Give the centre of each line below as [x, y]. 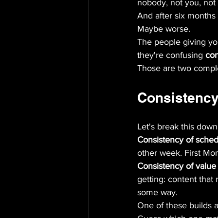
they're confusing [171, 55]
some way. [157, 192]
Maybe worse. [164, 29]
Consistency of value [177, 166]
